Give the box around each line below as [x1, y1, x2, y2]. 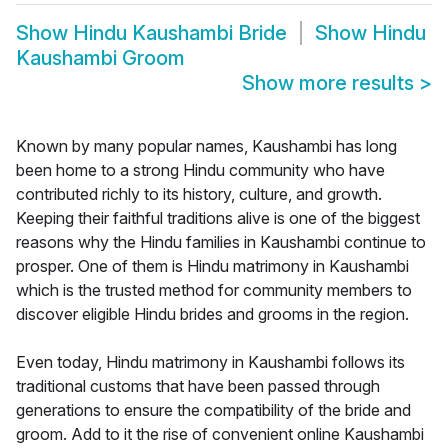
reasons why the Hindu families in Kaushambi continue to [16, 232, 426, 253]
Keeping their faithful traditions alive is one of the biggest [16, 208, 420, 229]
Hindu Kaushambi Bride [73, 21, 287, 46]
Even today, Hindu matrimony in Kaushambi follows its [16, 352, 405, 373]
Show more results [242, 71, 419, 96]
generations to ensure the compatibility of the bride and [16, 400, 411, 421]
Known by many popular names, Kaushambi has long [16, 136, 397, 157]
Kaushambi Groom [16, 46, 185, 71]
